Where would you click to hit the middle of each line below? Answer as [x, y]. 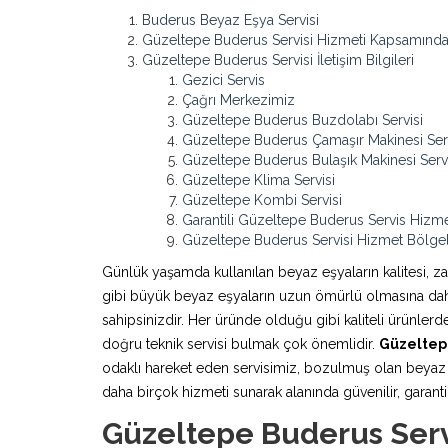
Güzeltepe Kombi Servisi [262, 200]
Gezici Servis [223, 80]
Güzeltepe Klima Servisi [258, 180]
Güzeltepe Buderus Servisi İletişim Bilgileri [278, 60]
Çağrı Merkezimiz [238, 100]
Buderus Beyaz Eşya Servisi [230, 20]
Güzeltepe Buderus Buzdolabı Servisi [302, 120]
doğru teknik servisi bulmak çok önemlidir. [240, 344]
